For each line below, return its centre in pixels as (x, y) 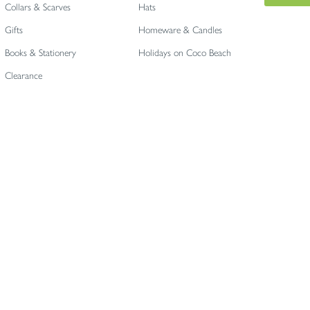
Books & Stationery (40, 53)
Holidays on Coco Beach (184, 53)
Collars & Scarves (37, 7)
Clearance (23, 76)
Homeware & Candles (180, 30)
